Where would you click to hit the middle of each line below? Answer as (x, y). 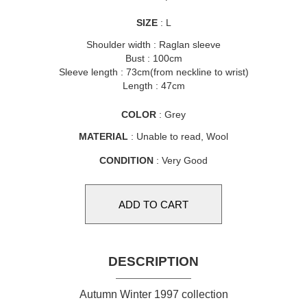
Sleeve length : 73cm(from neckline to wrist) (153, 72)
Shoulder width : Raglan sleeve (153, 45)
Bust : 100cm (153, 58)
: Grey (171, 114)
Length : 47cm (153, 86)
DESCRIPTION (153, 261)
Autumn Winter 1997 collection (153, 294)
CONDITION (126, 160)
